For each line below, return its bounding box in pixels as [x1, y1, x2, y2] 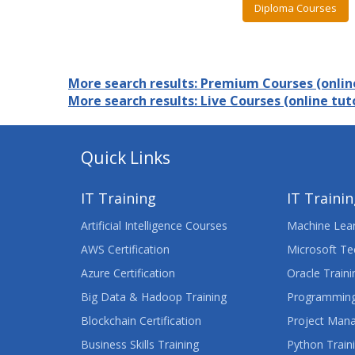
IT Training [81, 189, 156, 208]
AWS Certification [81, 242, 170, 257]
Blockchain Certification [81, 313, 201, 328]
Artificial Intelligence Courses [81, 218, 227, 233]
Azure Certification [81, 265, 175, 281]
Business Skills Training [81, 337, 199, 352]
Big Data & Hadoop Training [81, 289, 227, 304]
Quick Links [81, 147, 170, 169]
